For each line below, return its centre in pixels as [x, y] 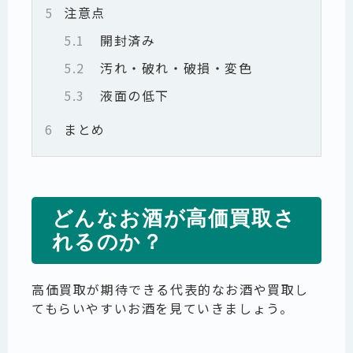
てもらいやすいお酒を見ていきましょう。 [163, 308]
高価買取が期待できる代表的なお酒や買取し [171, 289]
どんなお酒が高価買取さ [174, 218]
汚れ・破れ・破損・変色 [172, 67]
